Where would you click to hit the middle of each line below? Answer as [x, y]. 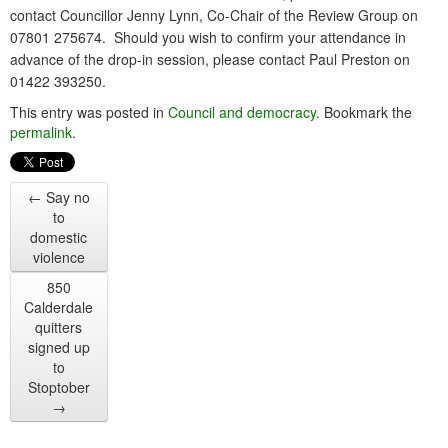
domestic [59, 237]
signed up [58, 347]
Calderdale [59, 307]
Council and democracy [242, 112]
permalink [41, 132]
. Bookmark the [364, 112]
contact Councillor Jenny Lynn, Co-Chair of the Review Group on [214, 15]
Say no [65, 197]
